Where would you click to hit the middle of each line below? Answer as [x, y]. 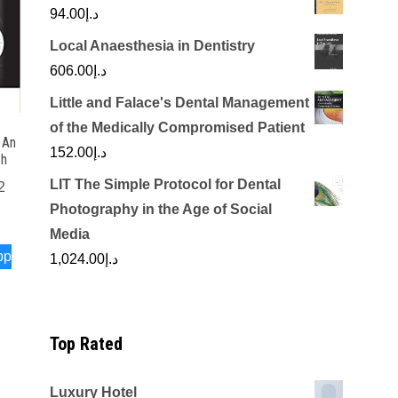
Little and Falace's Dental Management [179, 103]
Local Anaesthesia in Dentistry [152, 46]
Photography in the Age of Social [161, 209]
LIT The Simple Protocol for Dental [165, 184]
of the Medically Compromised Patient [177, 127]
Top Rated [86, 344]
